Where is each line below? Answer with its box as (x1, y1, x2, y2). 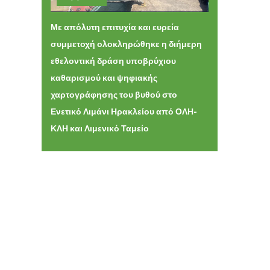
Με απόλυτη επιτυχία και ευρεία (50, 20, 179, 34)
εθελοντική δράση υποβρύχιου (50, 54, 176, 67)
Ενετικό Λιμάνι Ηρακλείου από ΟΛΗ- (50, 105, 197, 118)
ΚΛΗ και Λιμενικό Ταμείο (50, 122, 149, 135)
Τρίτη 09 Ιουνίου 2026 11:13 (80, 10, 160, 20)
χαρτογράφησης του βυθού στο (50, 88, 177, 101)
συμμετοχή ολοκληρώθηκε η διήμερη (50, 37, 202, 51)
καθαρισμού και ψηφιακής (50, 71, 157, 84)
